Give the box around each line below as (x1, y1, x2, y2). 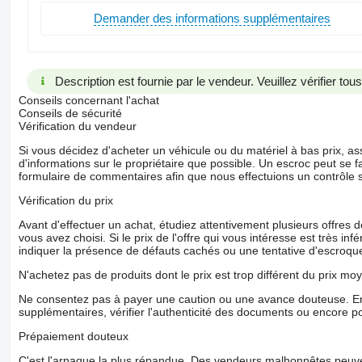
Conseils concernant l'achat (18, 93, 159, 107)
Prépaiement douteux (18, 329, 128, 343)
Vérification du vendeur (18, 119, 137, 133)
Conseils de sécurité (18, 106, 122, 120)
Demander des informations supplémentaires (93, 11, 330, 26)
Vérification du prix (18, 193, 113, 207)
